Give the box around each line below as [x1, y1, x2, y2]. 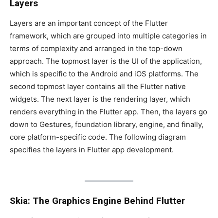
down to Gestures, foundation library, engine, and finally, [10, 119, 203, 129]
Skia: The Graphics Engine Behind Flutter [10, 195, 185, 207]
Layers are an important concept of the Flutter [10, 18, 168, 28]
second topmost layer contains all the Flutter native [10, 81, 186, 91]
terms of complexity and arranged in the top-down [10, 43, 182, 53]
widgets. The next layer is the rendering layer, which [10, 94, 190, 104]
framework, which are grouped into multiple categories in [10, 31, 207, 40]
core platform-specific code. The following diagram [10, 132, 186, 142]
